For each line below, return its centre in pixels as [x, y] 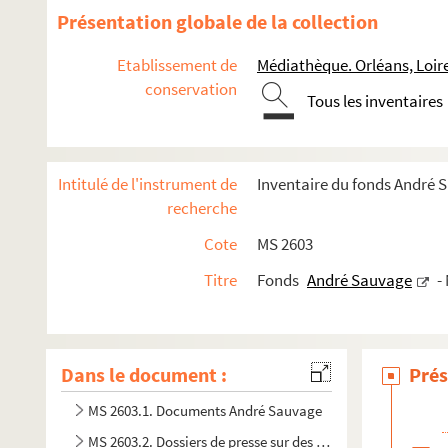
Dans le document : [144, 374]
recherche [202, 208]
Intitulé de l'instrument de [147, 184]
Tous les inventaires [375, 101]
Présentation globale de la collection [217, 21]
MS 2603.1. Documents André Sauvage [205, 410]
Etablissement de [177, 65]
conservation [191, 89]
